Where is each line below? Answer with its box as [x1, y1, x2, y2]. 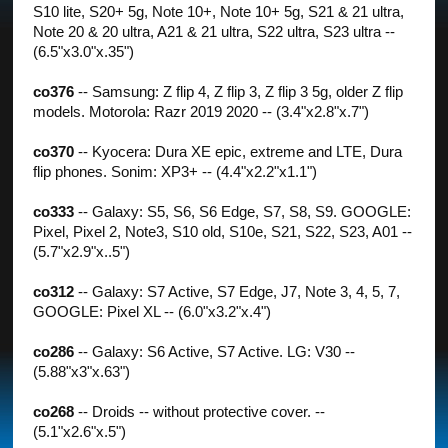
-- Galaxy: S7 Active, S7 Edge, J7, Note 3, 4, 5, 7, [74, 283, 401, 300]
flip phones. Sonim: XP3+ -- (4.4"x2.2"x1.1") [33, 163, 318, 180]
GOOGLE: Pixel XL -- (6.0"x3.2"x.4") [33, 303, 272, 320]
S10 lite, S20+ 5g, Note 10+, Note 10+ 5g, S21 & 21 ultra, [33, 3, 405, 20]
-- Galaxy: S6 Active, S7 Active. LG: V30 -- [74, 343, 356, 360]
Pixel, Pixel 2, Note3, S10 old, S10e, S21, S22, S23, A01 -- [33, 223, 413, 240]
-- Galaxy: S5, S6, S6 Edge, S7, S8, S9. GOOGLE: [74, 203, 412, 220]
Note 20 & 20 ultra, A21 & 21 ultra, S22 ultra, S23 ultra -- [33, 23, 396, 40]
